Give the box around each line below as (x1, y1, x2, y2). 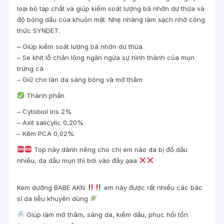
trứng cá (17, 64, 44, 72)
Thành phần (24, 91, 64, 99)
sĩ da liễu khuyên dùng (17, 194, 90, 202)
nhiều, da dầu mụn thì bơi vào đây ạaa (17, 156, 139, 164)
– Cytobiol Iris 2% (17, 107, 72, 115)
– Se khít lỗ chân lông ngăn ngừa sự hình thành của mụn (17, 53, 195, 61)
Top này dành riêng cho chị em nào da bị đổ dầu (31, 145, 187, 153)
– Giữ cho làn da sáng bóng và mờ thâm (17, 75, 143, 83)
